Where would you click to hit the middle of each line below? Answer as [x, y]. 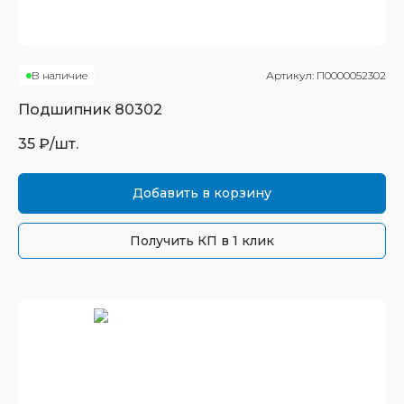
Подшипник [66, 110]
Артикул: [291, 75]
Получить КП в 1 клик [202, 241]
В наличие [60, 75]
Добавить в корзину [202, 193]
